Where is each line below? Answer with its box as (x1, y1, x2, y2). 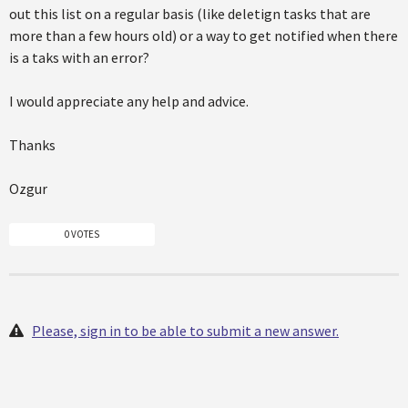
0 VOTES (65, 227, 99, 240)
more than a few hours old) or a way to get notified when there (9, 26, 398, 46)
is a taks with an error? (9, 48, 149, 67)
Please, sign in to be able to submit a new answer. (32, 321, 339, 340)
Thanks (9, 136, 56, 155)
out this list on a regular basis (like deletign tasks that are (9, 5, 371, 24)
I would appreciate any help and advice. (9, 92, 249, 111)
